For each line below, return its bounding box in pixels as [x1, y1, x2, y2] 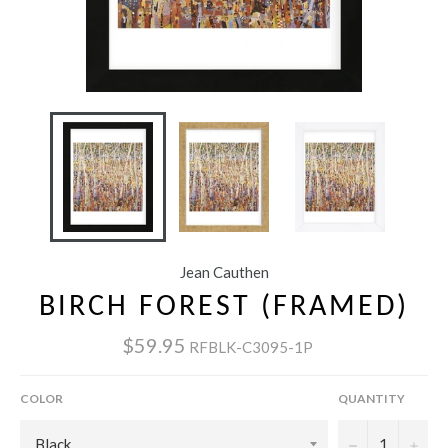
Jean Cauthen [179, 263, 269, 282]
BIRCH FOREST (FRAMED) [39, 292, 409, 324]
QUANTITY [338, 390, 405, 406]
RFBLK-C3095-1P [189, 337, 313, 356]
